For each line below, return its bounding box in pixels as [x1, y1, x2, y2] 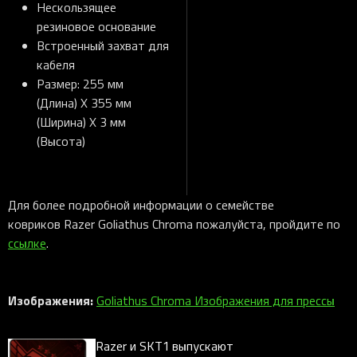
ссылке [8, 234, 46, 253]
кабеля [37, 56, 75, 74]
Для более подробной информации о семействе [8, 196, 274, 214]
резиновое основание [37, 18, 156, 36]
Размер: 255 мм [37, 75, 124, 93]
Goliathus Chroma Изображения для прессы [96, 292, 335, 310]
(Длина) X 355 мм [37, 94, 131, 112]
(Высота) [37, 132, 85, 151]
